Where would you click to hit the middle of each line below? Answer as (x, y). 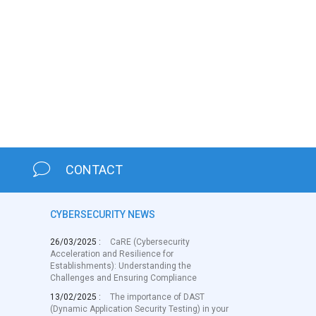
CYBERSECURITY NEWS (103, 214)
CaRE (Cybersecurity (150, 242)
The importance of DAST (157, 297)
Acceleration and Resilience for (112, 254)
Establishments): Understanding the (121, 266)
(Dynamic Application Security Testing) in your (139, 309)
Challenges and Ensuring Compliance (123, 278)
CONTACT (95, 170)
